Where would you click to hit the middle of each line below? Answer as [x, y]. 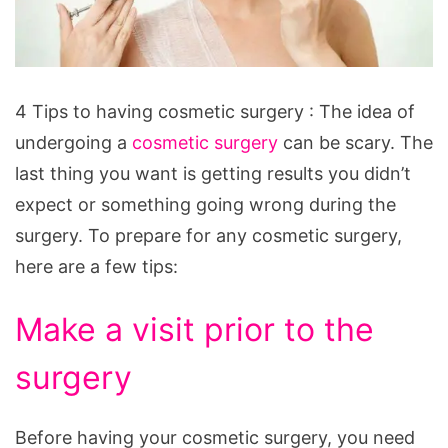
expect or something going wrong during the [205, 204]
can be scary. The [355, 142]
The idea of [367, 111]
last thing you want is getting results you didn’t [213, 173]
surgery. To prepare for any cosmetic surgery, [208, 235]
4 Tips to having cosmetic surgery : [167, 111]
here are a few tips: [96, 266]
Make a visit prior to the [194, 329]
